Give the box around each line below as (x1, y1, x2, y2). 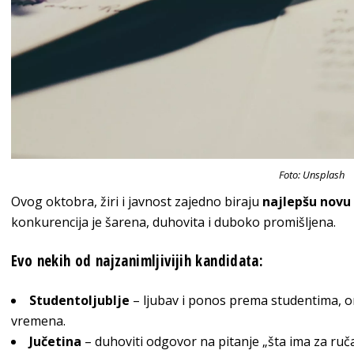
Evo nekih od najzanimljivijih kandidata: (11, 250, 264, 271)
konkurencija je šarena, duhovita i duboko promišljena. (11, 213, 336, 231)
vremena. (11, 311, 66, 330)
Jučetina (29, 332, 81, 350)
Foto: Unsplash (278, 167, 345, 182)
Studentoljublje (29, 291, 130, 309)
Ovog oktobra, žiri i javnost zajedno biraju (11, 192, 262, 210)
